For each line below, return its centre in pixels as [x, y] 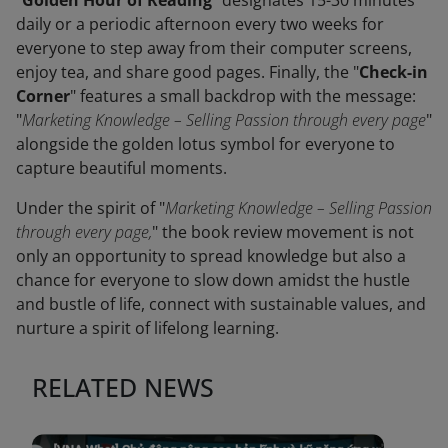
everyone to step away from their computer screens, [214, 48]
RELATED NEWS [123, 387]
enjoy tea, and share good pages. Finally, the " [187, 72]
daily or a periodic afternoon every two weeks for [200, 24]
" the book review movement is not [283, 232]
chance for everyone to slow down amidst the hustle [213, 280]
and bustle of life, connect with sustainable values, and [221, 304]
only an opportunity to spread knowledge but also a [211, 256]
